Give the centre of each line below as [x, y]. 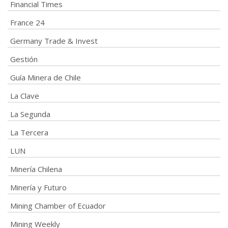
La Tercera [29, 132]
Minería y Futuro [38, 187]
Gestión [24, 59]
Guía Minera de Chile [46, 77]
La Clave [25, 96]
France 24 [27, 22]
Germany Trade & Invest [54, 41]
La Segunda [30, 114]
